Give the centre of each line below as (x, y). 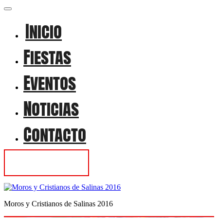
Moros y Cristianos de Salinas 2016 (58, 204)
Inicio (44, 31)
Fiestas (47, 57)
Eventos (50, 83)
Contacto (55, 135)
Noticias (51, 109)
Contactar (46, 163)
